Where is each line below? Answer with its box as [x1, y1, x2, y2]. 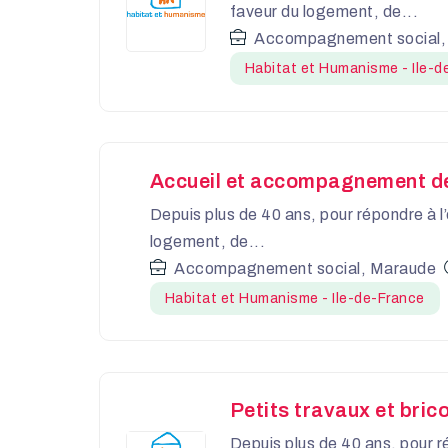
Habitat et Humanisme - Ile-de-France [164, 290, 425, 306]
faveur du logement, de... [229, 2, 419, 20]
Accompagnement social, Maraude [174, 259, 437, 277]
